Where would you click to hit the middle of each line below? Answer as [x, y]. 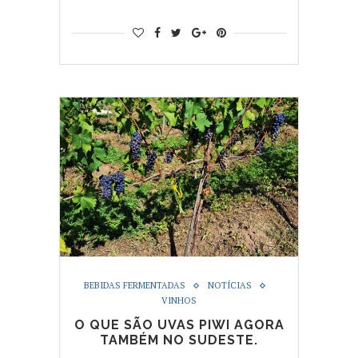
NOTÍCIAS [230, 286]
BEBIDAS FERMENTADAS [135, 286]
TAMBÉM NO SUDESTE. [179, 340]
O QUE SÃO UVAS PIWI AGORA [179, 325]
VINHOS [179, 301]
